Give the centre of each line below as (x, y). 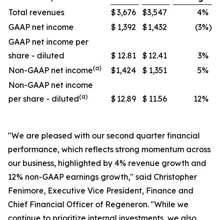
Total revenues (36, 12)
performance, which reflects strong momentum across (109, 149)
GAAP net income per (48, 42)
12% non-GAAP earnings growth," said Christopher (102, 177)
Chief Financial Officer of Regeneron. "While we (98, 204)
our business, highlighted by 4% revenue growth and (107, 163)
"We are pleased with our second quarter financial (104, 136)
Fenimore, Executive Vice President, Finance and (101, 191)
